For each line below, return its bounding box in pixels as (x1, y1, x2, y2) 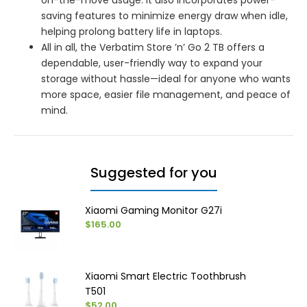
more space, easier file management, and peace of (41, 87, 291, 101)
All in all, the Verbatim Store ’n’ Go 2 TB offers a (41, 40, 265, 54)
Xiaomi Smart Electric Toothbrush (85, 269, 247, 283)
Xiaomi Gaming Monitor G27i (85, 203, 223, 217)
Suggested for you (90, 162, 217, 182)
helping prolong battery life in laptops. (41, 24, 222, 38)
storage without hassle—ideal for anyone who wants (41, 71, 291, 86)
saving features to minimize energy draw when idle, (41, 8, 288, 23)
